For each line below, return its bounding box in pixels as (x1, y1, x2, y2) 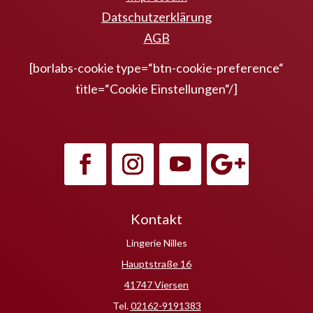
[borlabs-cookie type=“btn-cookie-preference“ (29, 59, 284, 75)
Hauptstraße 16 (122, 257, 191, 270)
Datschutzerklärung (101, 8, 212, 24)
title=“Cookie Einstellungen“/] (75, 80, 238, 96)
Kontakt (131, 210, 182, 227)
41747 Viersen (124, 278, 189, 291)
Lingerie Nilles (126, 236, 187, 249)
